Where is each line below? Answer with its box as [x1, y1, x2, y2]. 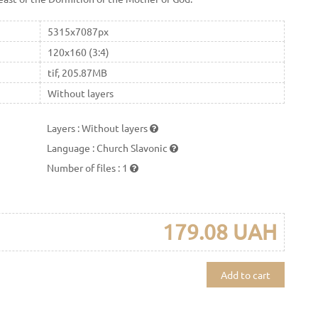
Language [47, 141, 93, 154]
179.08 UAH [162, 219, 277, 244]
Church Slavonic [97, 141, 170, 154]
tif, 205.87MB [47, 65, 107, 79]
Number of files [47, 160, 119, 174]
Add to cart [220, 268, 270, 281]
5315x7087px [47, 24, 109, 38]
